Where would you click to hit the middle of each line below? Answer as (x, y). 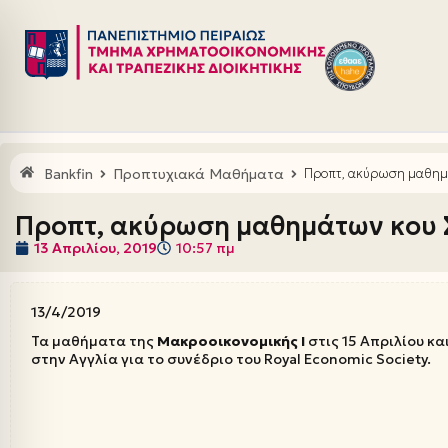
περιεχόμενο (60, 87)
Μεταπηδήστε (66, 51)
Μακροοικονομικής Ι (231, 340)
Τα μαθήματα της (94, 340)
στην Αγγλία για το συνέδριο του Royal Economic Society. (231, 358)
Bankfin (68, 173)
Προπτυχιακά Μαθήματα (198, 173)
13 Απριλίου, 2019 (95, 247)
